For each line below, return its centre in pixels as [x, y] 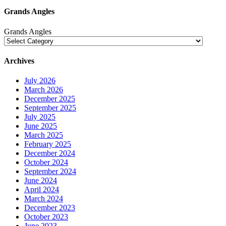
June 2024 [41, 181]
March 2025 [44, 135]
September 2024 [50, 172]
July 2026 [40, 81]
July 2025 [40, 117]
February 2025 [48, 144]
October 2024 [46, 162]
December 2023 [50, 208]
